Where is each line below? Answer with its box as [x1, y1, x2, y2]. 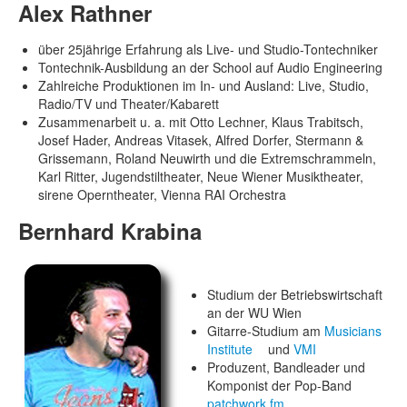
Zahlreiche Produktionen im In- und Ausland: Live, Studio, [38, 76, 370, 94]
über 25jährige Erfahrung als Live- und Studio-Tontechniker [38, 40, 379, 58]
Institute [207, 340, 253, 358]
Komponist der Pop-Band [207, 376, 352, 394]
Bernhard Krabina [18, 215, 202, 246]
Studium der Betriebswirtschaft [207, 285, 382, 303]
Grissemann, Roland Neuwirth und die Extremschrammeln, [38, 149, 377, 167]
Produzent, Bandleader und [207, 358, 365, 376]
